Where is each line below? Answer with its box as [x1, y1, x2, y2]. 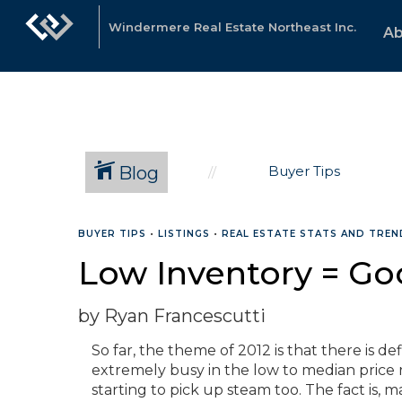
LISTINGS [158, 228, 210, 240]
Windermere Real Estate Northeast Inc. [109, 20, 356, 34]
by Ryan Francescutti [78, 305, 266, 327]
